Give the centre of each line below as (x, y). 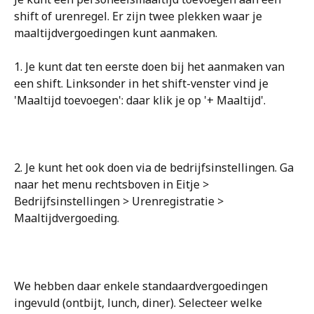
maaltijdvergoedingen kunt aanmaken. (116, 33)
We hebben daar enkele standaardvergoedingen (142, 286)
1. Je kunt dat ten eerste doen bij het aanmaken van (151, 67)
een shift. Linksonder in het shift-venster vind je (143, 83)
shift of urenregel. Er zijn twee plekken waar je (139, 16)
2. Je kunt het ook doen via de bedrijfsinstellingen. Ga (155, 168)
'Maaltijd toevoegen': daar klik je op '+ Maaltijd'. (140, 100)
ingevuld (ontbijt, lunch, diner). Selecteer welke (139, 303)
